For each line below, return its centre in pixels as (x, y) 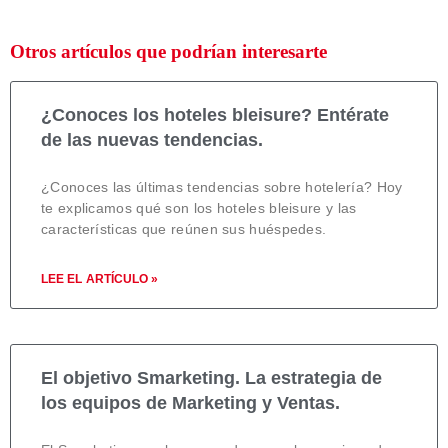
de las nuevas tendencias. (152, 139)
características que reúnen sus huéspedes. (184, 228)
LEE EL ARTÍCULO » (99, 278)
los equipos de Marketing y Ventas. (190, 402)
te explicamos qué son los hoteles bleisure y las (199, 207)
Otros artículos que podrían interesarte (168, 51)
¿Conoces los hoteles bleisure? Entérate (215, 114)
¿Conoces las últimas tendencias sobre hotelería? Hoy (222, 186)
